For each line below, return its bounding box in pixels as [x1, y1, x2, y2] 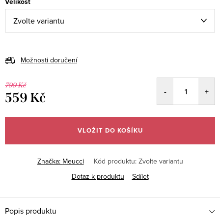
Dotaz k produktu [71, 171, 124, 181]
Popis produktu [5, 205, 56, 216]
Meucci [62, 156, 84, 166]
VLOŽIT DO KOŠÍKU [77, 125, 143, 135]
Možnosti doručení [21, 55, 77, 65]
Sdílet [132, 171, 149, 181]
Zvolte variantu [138, 156, 183, 166]
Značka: [37, 156, 62, 166]
